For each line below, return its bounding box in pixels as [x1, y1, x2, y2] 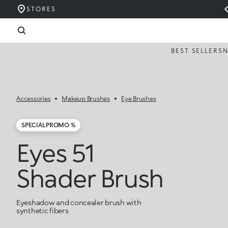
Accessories [16, 95, 51, 102]
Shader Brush [16, 163, 163, 192]
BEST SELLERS [170, 47, 223, 54]
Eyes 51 [16, 137, 94, 167]
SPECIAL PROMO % [21, 121, 76, 129]
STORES [26, 5, 56, 13]
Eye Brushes [121, 95, 156, 102]
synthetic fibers [16, 206, 69, 215]
